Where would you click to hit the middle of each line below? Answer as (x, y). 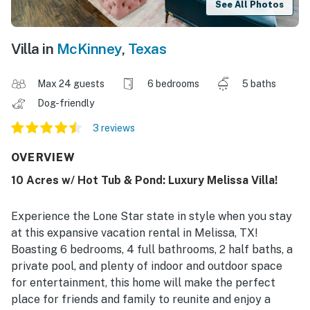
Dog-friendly (67, 103)
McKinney (89, 49)
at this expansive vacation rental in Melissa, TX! (135, 233)
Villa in (34, 49)
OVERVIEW (44, 158)
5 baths (259, 84)
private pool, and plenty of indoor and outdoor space (147, 266)
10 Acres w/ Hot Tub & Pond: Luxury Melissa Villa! (144, 181)
